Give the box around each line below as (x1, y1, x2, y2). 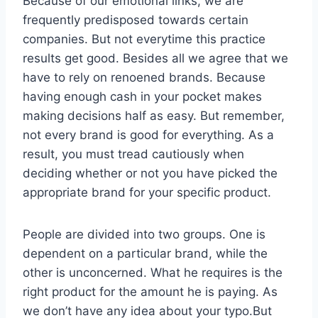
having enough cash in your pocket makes (23, 89, 262, 104)
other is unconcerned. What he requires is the (23, 265, 283, 280)
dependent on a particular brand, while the (23, 246, 268, 261)
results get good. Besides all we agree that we (23, 50, 288, 65)
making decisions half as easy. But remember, (23, 108, 285, 123)
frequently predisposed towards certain (23, 12, 248, 27)
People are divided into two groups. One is (23, 226, 265, 241)
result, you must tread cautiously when (23, 146, 244, 161)
